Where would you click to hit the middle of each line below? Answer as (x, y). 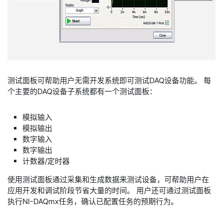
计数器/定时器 (46, 161)
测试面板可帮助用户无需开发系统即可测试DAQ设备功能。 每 (109, 80)
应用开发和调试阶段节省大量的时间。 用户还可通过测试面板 (109, 190)
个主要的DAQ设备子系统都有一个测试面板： (82, 91)
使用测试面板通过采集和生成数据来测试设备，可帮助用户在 (108, 179)
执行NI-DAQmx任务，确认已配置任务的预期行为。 (93, 201)
